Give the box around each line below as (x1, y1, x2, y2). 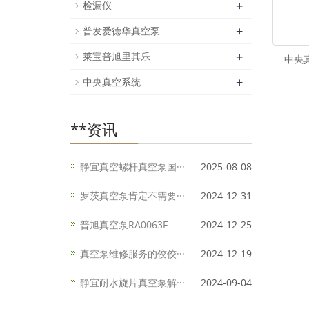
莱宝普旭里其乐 (83, 50, 150, 63)
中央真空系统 (83, 75, 141, 88)
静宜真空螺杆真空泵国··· (80, 160, 185, 173)
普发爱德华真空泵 (83, 24, 160, 37)
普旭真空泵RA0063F (80, 218, 168, 231)
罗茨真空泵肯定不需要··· (80, 189, 185, 202)
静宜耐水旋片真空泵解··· (80, 276, 185, 289)
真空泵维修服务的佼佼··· (80, 247, 185, 260)
